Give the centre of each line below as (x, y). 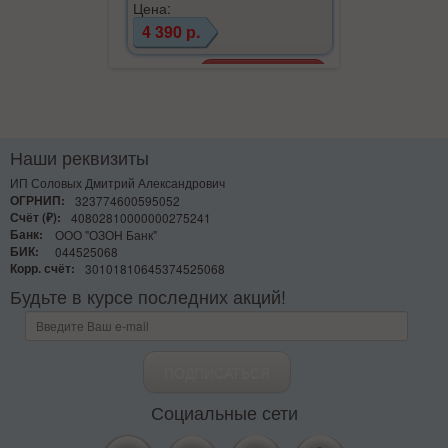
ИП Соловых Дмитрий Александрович (117, 182)
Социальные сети (224, 411)
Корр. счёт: (42, 268)
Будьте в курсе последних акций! (148, 295)
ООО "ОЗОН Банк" (106, 234)
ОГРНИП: (37, 200)
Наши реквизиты (79, 156)
